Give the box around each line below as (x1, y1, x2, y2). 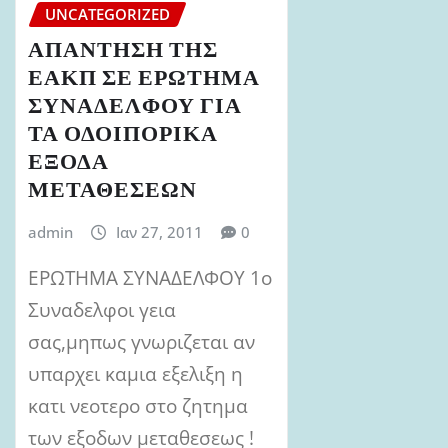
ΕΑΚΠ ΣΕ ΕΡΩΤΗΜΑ (28, 62, 260, 96)
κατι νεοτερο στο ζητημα (28, 391, 248, 419)
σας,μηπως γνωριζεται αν (28, 327, 255, 355)
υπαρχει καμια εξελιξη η (28, 359, 243, 387)
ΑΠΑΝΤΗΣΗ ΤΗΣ (28, 34, 218, 68)
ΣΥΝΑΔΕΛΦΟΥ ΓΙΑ (28, 90, 242, 124)
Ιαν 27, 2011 (115, 222, 203, 242)
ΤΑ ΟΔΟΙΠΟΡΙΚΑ (28, 118, 218, 152)
